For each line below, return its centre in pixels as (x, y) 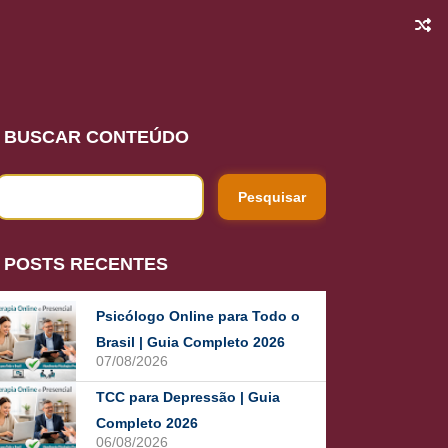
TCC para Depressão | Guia (188, 397)
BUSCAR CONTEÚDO (96, 137)
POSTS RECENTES (86, 264)
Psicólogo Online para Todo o (198, 316)
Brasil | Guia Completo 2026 (190, 342)
